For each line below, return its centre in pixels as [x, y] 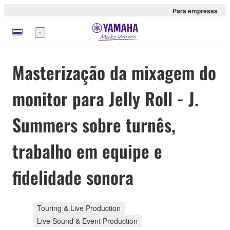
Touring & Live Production [79, 208]
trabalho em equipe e [87, 151]
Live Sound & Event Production [87, 221]
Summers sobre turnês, [94, 125]
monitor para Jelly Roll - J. [106, 99]
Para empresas [195, 11]
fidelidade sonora [73, 177]
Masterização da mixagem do [114, 72]
